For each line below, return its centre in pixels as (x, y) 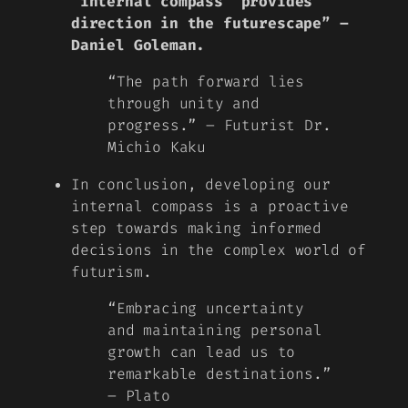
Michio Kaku (157, 148)
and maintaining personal (215, 330)
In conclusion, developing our (201, 184)
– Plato (139, 395)
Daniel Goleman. (138, 46)
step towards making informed (196, 228)
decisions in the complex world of (219, 250)
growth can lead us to (202, 352)
